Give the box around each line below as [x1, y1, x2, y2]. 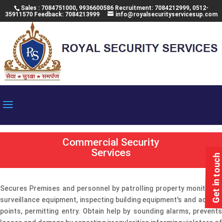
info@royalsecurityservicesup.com [115, 11, 218, 18]
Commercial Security [62, 136, 160, 148]
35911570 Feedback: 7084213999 [4, 11, 100, 18]
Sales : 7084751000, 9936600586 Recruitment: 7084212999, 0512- [20, 4, 209, 11]
